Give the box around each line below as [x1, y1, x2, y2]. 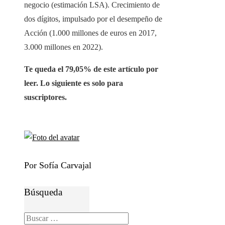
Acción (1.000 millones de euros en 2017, [24, 29, 157, 38]
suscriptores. [24, 93, 67, 102]
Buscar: [24, 213, 48, 222]
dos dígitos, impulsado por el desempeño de [24, 15, 162, 24]
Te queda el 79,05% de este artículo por [24, 65, 158, 74]
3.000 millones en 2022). [24, 43, 103, 52]
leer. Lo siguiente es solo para [24, 79, 123, 88]
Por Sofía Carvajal [24, 160, 91, 171]
